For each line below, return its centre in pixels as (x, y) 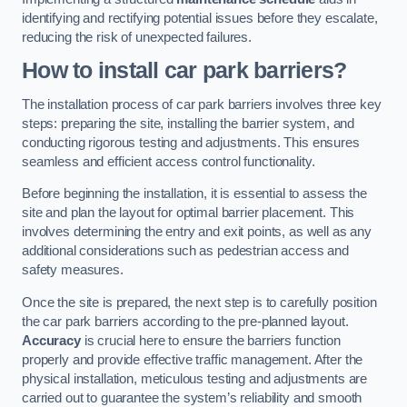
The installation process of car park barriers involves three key (202, 104)
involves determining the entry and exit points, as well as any (197, 232)
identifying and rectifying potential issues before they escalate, (200, 18)
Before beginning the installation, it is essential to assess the (194, 194)
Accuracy (51, 340)
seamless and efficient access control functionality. (169, 161)
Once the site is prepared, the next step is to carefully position (199, 302)
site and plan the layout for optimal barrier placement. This (189, 213)
